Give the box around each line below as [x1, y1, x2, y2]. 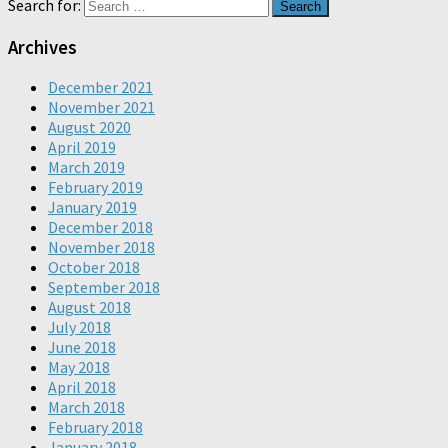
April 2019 [48, 137, 116, 158]
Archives [8, 35, 77, 59]
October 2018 [48, 257, 140, 278]
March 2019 [48, 157, 125, 178]
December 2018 [48, 217, 153, 238]
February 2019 [48, 177, 143, 198]
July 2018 [48, 317, 111, 338]
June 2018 [48, 337, 116, 358]
